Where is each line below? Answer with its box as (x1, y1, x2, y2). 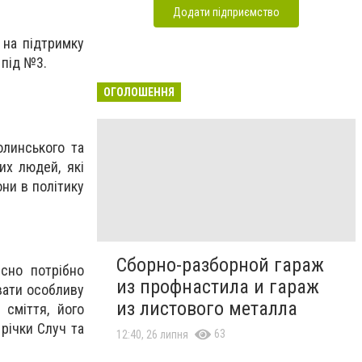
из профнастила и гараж (116, 276, 319, 299)
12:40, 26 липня (116, 328, 188, 342)
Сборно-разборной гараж (116, 254, 324, 277)
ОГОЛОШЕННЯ (103, 86, 175, 99)
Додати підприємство (173, 6, 280, 19)
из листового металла (116, 297, 297, 321)
